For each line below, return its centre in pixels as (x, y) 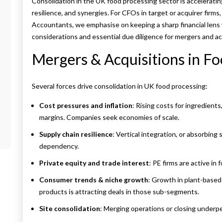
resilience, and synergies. (70, 13)
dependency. (59, 146)
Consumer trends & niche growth (94, 180)
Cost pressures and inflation (86, 106)
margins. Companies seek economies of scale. (109, 117)
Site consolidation (70, 209)
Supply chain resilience (76, 134)
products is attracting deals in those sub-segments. (119, 192)
